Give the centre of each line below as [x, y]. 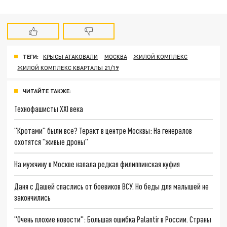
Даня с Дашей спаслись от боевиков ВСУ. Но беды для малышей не [112, 186]
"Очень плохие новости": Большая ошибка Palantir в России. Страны [113, 219]
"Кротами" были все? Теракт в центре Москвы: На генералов [103, 131]
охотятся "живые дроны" [51, 142]
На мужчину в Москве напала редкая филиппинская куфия [97, 164]
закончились [33, 197]
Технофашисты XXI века [49, 108]
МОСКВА [116, 56]
